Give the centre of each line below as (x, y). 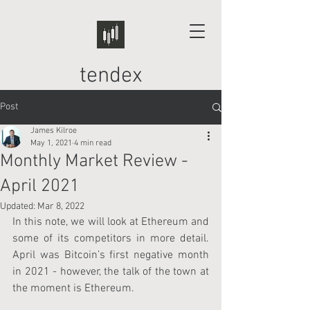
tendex (111, 76)
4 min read (93, 143)
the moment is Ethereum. (73, 289)
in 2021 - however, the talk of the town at (111, 272)
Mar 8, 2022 (61, 207)
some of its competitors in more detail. (111, 239)
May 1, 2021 (51, 143)
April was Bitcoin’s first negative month (111, 255)
